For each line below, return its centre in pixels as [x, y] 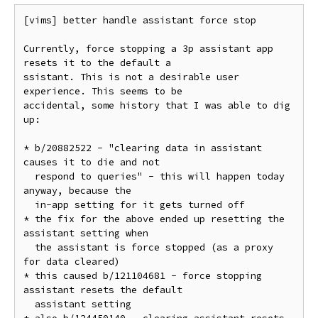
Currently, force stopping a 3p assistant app [148, 49]
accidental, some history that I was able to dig [157, 105]
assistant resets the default [103, 290]
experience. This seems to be [103, 91]
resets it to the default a [97, 63]
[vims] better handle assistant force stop [140, 20]
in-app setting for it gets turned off [29, 205]
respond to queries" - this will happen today [29, 176]
